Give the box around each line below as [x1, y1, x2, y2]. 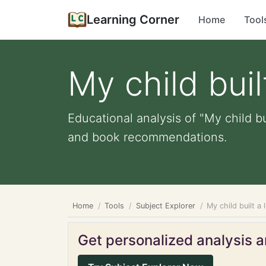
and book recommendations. [68, 130, 227, 144]
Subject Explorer [135, 201, 195, 210]
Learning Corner [87, 12, 179, 27]
